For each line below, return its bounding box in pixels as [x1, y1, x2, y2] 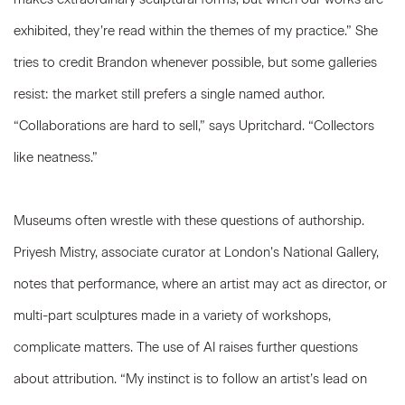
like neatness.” [14, 149, 98, 165]
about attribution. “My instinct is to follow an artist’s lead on [14, 371, 367, 387]
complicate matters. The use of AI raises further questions [14, 339, 358, 355]
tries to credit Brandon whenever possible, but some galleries [14, 54, 377, 71]
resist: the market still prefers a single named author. [14, 86, 325, 102]
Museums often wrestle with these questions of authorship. [14, 212, 364, 229]
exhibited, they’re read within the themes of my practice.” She [14, 23, 378, 39]
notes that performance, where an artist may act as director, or [14, 276, 387, 292]
